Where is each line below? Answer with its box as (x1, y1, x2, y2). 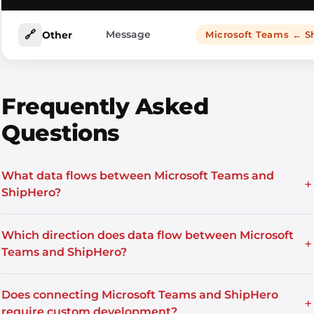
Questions (1, 119, 120, 146)
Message (106, 28, 151, 41)
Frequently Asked (1, 93, 208, 120)
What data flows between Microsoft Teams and (1, 169, 274, 182)
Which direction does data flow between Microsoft (1, 228, 294, 242)
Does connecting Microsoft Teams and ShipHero (1, 288, 278, 301)
